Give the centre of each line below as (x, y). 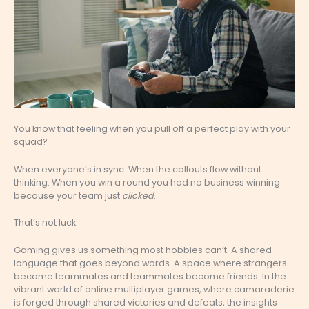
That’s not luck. (46, 223)
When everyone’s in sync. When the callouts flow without (138, 169)
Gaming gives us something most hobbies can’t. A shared (143, 250)
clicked (138, 195)
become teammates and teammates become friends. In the (150, 276)
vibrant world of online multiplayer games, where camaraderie (154, 289)
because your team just (68, 195)
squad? (31, 142)
